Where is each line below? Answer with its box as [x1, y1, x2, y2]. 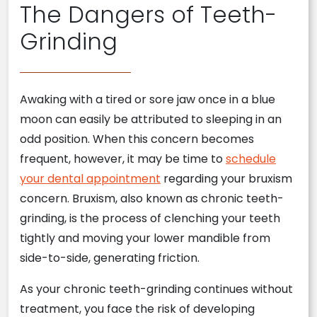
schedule [226, 151, 276, 167]
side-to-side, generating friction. [20, 250, 200, 266]
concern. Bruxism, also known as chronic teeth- [20, 190, 284, 207]
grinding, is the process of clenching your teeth [20, 210, 280, 226]
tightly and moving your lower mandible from [20, 230, 270, 246]
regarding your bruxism [161, 171, 292, 187]
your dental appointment [20, 171, 161, 187]
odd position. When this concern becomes [20, 131, 254, 147]
